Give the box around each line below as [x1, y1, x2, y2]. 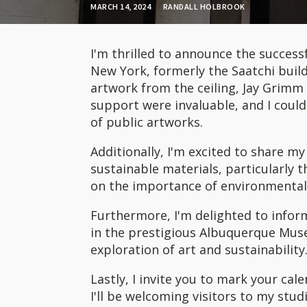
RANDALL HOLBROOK [162, 1, 245, 12]
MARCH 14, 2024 [90, 1, 151, 12]
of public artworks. [90, 114, 203, 130]
